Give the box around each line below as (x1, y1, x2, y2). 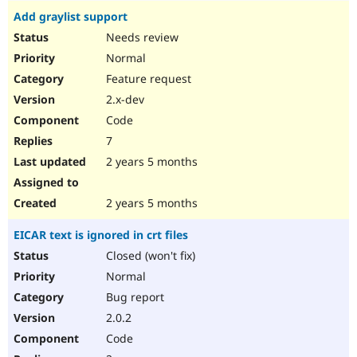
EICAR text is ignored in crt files (14, 227, 188, 243)
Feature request (103, 71, 191, 87)
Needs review (103, 29, 178, 45)
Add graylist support (14, 9, 127, 25)
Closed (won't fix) (103, 248, 195, 264)
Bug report (103, 289, 164, 305)
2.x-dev (103, 92, 144, 108)
